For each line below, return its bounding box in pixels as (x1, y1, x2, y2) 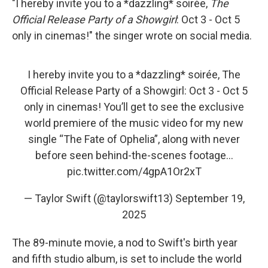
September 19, (175, 192, 245, 205)
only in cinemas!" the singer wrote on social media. (12, 29, 252, 42)
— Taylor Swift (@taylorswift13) (23, 192, 175, 205)
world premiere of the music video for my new (25, 117, 243, 129)
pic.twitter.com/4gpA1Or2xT (66, 165, 202, 178)
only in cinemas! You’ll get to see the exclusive (24, 100, 244, 113)
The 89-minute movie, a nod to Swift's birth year (12, 236, 237, 249)
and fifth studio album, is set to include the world (12, 252, 242, 265)
